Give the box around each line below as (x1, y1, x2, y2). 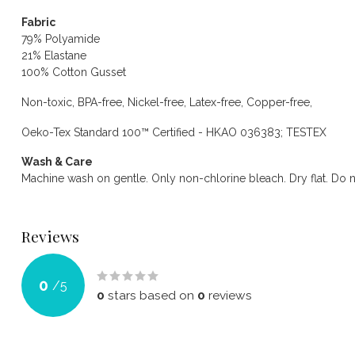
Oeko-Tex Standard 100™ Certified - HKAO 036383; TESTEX (21, 125, 326, 139)
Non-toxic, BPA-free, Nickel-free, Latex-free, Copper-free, (21, 95, 312, 109)
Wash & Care (21, 155, 93, 169)
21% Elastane (21, 48, 86, 62)
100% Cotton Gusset (21, 65, 126, 78)
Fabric (21, 15, 55, 29)
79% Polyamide (21, 32, 100, 45)
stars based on (105, 288, 197, 303)
